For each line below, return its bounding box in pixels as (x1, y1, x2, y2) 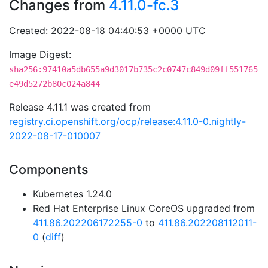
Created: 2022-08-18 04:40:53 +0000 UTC (9, 25, 206, 36)
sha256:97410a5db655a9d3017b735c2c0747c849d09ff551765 (9, 65, 258, 74)
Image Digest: (9, 48, 71, 60)
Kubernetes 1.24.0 (33, 188, 112, 200)
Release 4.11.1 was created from (9, 101, 151, 113)
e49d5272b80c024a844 (9, 79, 100, 89)
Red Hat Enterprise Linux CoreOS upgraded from (33, 202, 255, 214)
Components (9, 162, 89, 177)
